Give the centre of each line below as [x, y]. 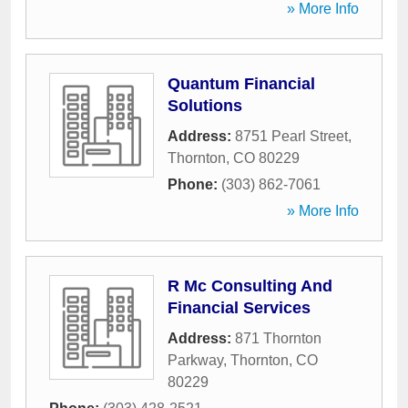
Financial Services [239, 308]
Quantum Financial [241, 84]
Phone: [194, 184]
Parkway [195, 360]
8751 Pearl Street [291, 136]
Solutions [205, 106]
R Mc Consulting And [250, 286]
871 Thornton [278, 338]
